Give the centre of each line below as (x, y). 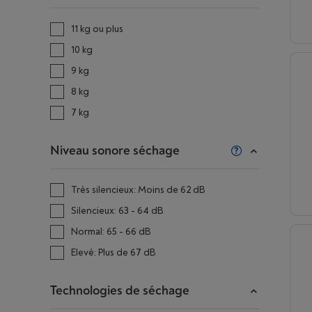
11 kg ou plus (97, 29)
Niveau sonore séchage (115, 151)
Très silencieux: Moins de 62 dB (138, 190)
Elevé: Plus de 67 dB (114, 252)
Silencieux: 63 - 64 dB (117, 211)
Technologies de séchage (120, 291)
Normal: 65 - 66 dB (111, 232)
